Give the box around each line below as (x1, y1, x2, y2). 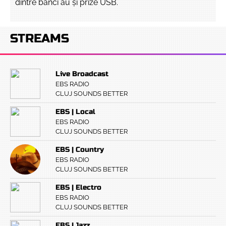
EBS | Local (55, 107, 95, 116)
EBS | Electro (55, 183, 101, 192)
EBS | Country (55, 145, 104, 154)
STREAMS (10, 31, 69, 46)
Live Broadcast (55, 70, 108, 78)
